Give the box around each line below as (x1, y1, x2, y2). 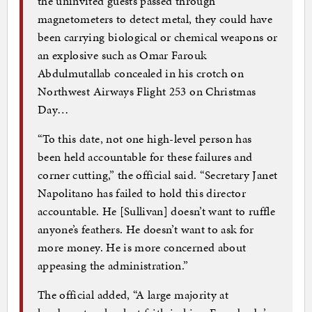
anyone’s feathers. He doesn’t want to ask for (38, 220, 254, 237)
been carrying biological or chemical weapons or (38, 28, 278, 45)
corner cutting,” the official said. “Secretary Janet (38, 166, 278, 183)
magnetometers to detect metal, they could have (38, 10, 273, 27)
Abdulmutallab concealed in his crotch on (38, 64, 244, 81)
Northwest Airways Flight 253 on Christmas (38, 82, 256, 100)
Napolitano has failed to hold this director (38, 184, 247, 201)
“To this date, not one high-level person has (38, 130, 252, 147)
